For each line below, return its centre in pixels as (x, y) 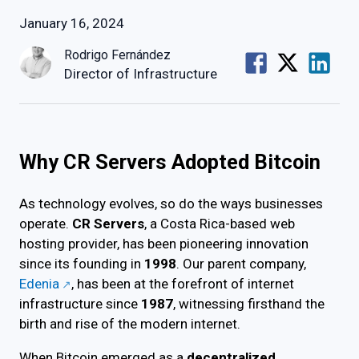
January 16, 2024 (72, 23)
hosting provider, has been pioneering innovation (164, 244)
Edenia (39, 284)
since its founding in (82, 264)
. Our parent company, (241, 264)
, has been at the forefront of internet (183, 284)
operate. (46, 224)
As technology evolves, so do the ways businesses (171, 204)
